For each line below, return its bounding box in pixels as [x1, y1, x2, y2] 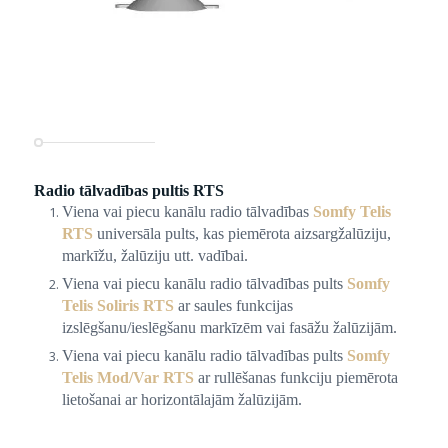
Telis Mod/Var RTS [61, 368, 194, 386]
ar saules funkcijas [173, 296, 293, 314]
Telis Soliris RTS [61, 296, 174, 314]
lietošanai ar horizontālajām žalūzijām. [61, 390, 302, 408]
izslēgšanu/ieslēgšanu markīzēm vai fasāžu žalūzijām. [61, 318, 397, 336]
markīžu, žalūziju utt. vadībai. [61, 246, 248, 264]
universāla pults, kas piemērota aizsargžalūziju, [92, 224, 391, 242]
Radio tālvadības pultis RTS [33, 181, 224, 199]
